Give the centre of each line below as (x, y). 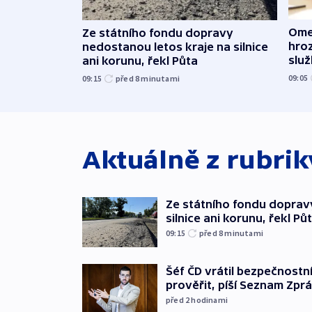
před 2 (179, 299)
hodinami (210, 299)
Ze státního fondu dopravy (158, 32)
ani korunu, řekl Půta (140, 60)
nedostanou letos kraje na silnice (175, 46)
